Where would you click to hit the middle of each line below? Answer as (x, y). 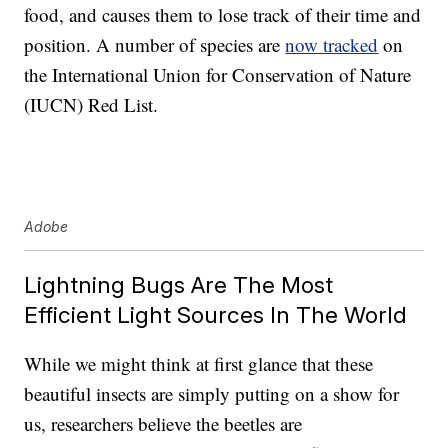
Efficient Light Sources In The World (216, 315)
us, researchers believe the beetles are (163, 424)
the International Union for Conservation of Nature (218, 75)
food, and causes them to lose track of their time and (223, 15)
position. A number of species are (155, 45)
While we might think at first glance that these (199, 364)
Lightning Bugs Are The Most (179, 285)
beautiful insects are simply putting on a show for (212, 394)
